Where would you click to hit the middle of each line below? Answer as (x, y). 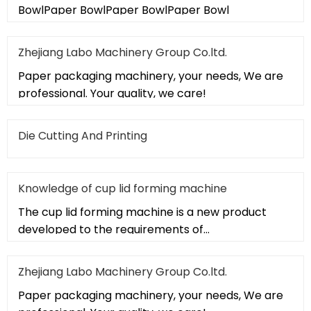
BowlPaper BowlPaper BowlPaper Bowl (124, 10)
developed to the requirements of (111, 229)
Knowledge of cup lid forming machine (123, 188)
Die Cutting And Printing (83, 135)
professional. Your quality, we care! (112, 93)
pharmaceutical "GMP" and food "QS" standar (141, 246)
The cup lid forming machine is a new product (142, 212)
